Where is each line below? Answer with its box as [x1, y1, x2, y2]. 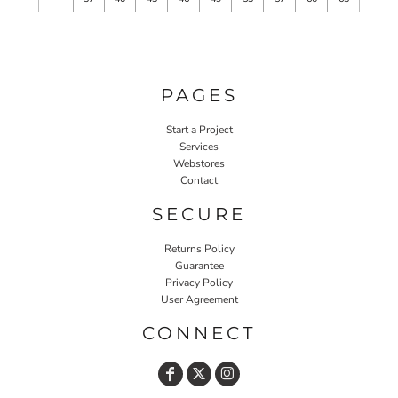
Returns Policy [163, 241, 235, 256]
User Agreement [160, 291, 238, 306]
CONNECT [142, 322, 256, 344]
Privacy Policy [165, 275, 233, 290]
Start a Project [165, 122, 233, 137]
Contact [180, 172, 218, 187]
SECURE [152, 203, 246, 225]
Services [179, 139, 219, 154]
